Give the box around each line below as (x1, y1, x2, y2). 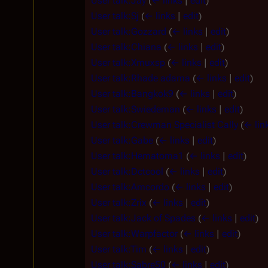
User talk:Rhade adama (91, 72, 190, 84)
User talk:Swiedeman (91, 103, 180, 115)
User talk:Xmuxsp (91, 56, 165, 68)
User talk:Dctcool (91, 165, 163, 177)
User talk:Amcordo (91, 181, 169, 193)
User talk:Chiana (91, 41, 162, 53)
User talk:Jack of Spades (91, 212, 196, 224)
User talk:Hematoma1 (91, 150, 184, 162)
